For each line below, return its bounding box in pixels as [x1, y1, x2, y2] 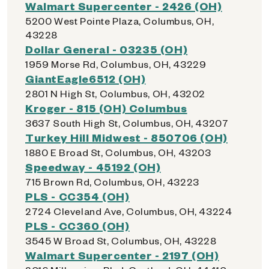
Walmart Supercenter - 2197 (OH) [25, 248, 219, 262]
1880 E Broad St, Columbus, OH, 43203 [25, 146, 211, 159]
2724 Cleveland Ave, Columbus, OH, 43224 [25, 205, 232, 217]
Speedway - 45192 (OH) [25, 160, 161, 174]
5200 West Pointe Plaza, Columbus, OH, [25, 14, 214, 27]
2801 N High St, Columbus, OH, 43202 [25, 87, 205, 100]
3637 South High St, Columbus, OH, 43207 [25, 116, 229, 129]
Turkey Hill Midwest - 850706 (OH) [25, 130, 228, 144]
